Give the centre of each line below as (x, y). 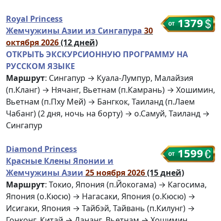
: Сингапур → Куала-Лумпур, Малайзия (119, 78)
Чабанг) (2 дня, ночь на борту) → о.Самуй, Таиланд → (108, 114)
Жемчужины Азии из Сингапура (75, 31)
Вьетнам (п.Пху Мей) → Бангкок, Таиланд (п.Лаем (100, 102)
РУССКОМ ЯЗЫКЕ (40, 66)
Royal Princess (34, 19)
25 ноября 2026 (116, 173)
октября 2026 (33, 43)
